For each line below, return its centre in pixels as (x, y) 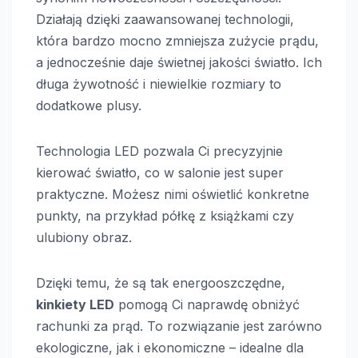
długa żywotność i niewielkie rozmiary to (159, 84)
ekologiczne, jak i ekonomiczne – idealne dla (170, 347)
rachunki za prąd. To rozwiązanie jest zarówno (179, 326)
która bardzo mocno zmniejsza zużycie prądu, (177, 40)
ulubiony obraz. (84, 237)
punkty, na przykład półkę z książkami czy (165, 215)
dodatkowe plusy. (89, 105)
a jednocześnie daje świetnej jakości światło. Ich (179, 62)
